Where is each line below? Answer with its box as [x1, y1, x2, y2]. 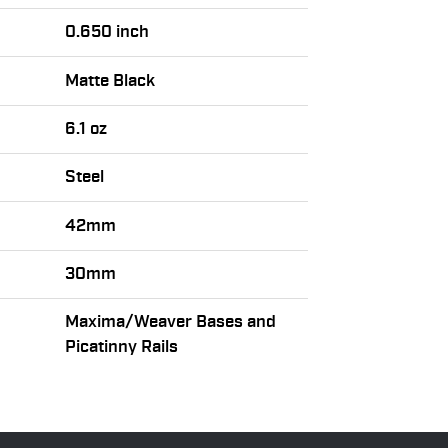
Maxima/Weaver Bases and [65, 311, 277, 334]
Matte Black [65, 69, 156, 92]
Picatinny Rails [65, 336, 179, 359]
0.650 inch [65, 21, 150, 44]
